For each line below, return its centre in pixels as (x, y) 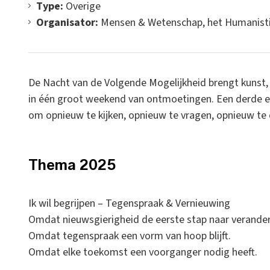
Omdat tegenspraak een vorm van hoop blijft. (130, 236)
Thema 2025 (72, 165)
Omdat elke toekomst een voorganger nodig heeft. (143, 252)
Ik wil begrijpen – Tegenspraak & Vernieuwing (129, 203)
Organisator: (68, 23)
